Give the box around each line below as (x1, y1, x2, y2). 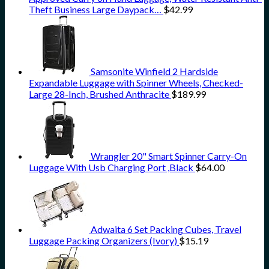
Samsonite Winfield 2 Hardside (91, 65, 218, 77)
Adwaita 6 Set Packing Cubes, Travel (91, 223, 241, 235)
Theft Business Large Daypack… (29, 4, 162, 16)
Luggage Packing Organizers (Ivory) (29, 235, 177, 247)
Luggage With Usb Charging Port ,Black (29, 162, 193, 174)
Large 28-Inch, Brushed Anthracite (29, 88, 169, 100)
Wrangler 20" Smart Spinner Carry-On (91, 150, 247, 162)
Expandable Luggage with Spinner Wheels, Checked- (29, 77, 243, 89)
